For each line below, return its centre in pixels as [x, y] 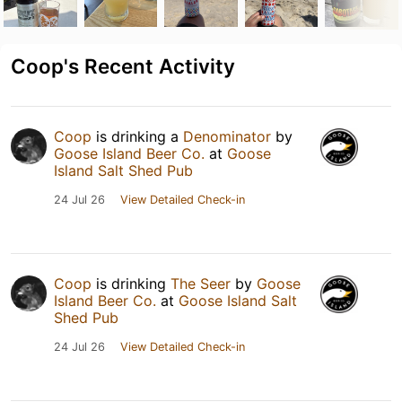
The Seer [201, 283]
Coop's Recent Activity [123, 66]
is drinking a [137, 136]
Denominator [227, 136]
